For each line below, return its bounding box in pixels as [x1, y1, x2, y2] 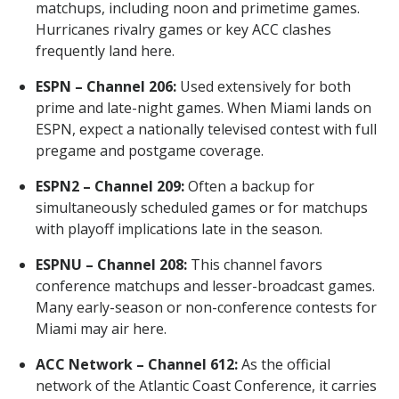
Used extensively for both [176, 76, 351, 96]
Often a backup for [184, 175, 314, 196]
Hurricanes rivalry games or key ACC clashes [36, 19, 331, 39]
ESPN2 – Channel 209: [36, 175, 184, 196]
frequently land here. [36, 40, 175, 61]
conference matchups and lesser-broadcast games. [36, 275, 375, 296]
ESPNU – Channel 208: [36, 254, 187, 274]
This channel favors [187, 254, 322, 274]
